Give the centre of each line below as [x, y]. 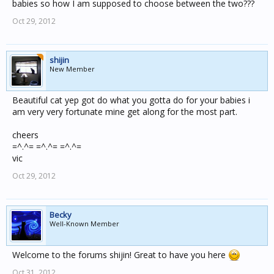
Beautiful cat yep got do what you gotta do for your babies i [131, 100]
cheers [25, 135]
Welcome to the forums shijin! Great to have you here [120, 255]
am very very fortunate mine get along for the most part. [125, 112]
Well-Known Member [84, 224]
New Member [72, 69]
